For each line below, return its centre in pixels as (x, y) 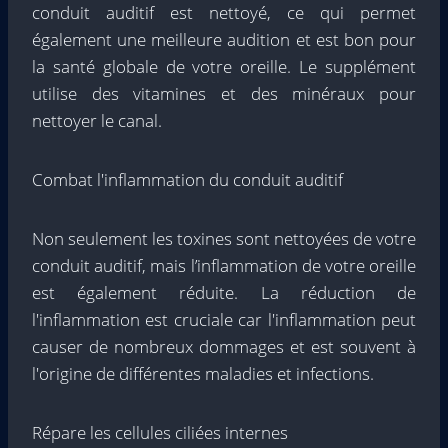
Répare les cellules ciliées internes (160, 432)
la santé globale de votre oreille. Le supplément (224, 66)
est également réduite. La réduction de (224, 292)
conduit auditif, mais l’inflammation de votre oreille (224, 265)
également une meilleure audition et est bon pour (224, 39)
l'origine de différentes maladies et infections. (203, 373)
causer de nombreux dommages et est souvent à (224, 346)
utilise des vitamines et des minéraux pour (224, 93)
